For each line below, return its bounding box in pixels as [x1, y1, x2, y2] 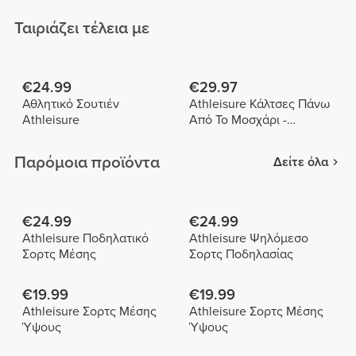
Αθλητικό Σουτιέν [21, 96, 119, 113]
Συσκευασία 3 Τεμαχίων [188, 128, 321, 145]
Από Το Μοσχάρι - [188, 112, 287, 129]
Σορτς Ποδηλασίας [188, 246, 293, 262]
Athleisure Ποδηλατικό [21, 230, 149, 246]
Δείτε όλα [273, 154, 329, 171]
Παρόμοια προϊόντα [14, 152, 161, 172]
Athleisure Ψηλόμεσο [188, 230, 308, 246]
